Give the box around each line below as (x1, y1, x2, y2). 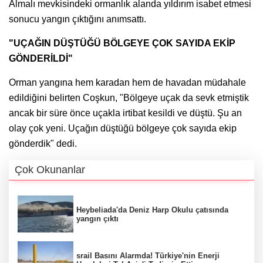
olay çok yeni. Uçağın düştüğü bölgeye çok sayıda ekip (9, 123, 237, 133)
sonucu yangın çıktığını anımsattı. (9, 14, 146, 24)
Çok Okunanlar (15, 163, 85, 176)
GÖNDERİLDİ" (9, 53, 73, 63)
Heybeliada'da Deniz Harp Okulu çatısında (76, 205, 228, 214)
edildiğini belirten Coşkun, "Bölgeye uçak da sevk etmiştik (9, 92, 249, 103)
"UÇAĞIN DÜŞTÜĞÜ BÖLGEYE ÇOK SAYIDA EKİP (9, 38, 235, 48)
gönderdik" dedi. (9, 138, 77, 149)
